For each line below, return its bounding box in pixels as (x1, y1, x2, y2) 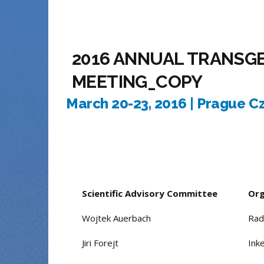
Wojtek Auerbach (82, 212, 151, 225)
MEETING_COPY (72, 71, 203, 92)
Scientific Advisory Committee (82, 187, 217, 200)
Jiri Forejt (82, 237, 118, 249)
